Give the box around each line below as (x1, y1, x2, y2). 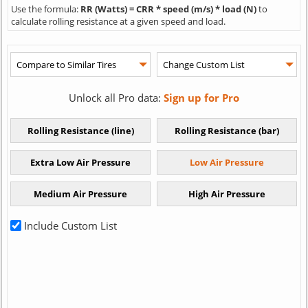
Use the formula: (10, 3, 80, 16)
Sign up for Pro (163, 91, 239, 105)
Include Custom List (21, 219, 118, 233)
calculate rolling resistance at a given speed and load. (10, 15, 225, 28)
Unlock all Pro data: (68, 91, 164, 105)
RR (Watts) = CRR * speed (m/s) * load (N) (80, 3, 258, 16)
